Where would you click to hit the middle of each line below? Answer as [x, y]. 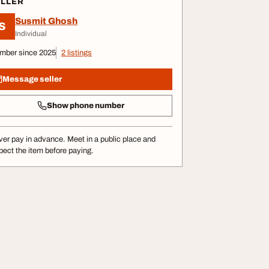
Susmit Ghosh [46, 21]
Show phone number [85, 105]
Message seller [32, 79]
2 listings [77, 53]
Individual [31, 33]
